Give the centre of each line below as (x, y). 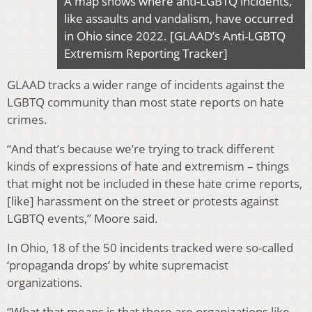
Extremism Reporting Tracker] (146, 53)
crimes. (27, 119)
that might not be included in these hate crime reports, (155, 183)
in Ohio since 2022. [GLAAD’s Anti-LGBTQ (175, 36)
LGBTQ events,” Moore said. (83, 218)
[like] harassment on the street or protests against (143, 201)
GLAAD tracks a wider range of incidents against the (146, 84)
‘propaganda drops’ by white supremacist (118, 265)
